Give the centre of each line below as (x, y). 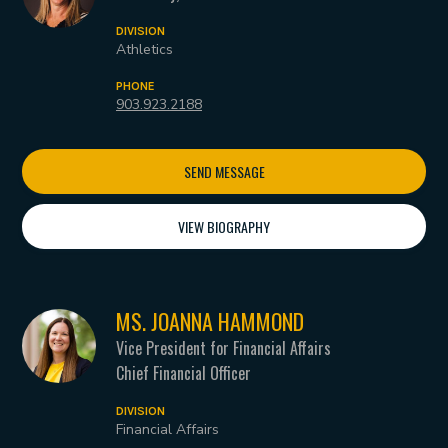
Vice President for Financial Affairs (223, 347)
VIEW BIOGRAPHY (224, 226)
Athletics (144, 49)
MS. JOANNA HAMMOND (210, 320)
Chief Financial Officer (183, 372)
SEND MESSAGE (224, 171)
